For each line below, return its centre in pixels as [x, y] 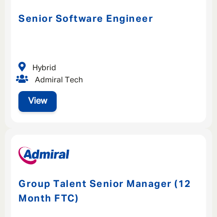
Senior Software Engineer [86, 19]
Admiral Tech [58, 80]
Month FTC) [48, 199]
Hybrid [43, 68]
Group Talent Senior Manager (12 [105, 184]
